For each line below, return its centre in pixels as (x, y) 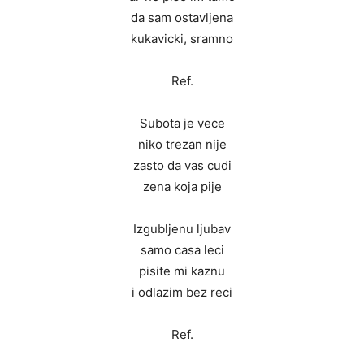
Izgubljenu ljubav (182, 229)
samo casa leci (182, 250)
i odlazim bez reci (182, 292)
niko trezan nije (182, 145)
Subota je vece (182, 123)
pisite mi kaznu (182, 271)
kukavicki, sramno (182, 39)
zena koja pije (182, 187)
